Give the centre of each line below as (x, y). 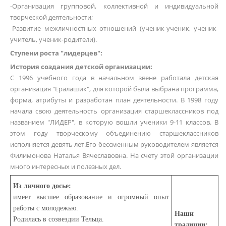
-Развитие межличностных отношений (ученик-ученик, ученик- (114, 28)
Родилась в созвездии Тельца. (59, 219)
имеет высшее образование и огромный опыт (91, 197)
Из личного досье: (42, 186)
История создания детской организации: (81, 67)
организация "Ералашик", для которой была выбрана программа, (114, 89)
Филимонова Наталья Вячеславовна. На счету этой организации (114, 155)
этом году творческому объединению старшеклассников (114, 133)
